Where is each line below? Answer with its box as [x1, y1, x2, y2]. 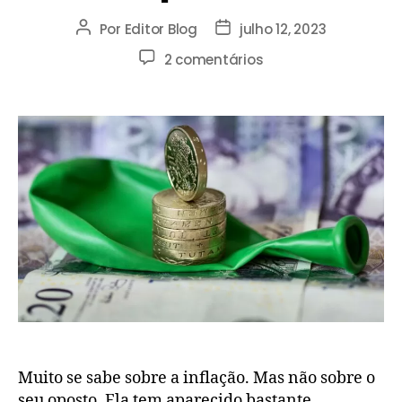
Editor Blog [124, 20, 197, 39]
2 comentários [163, 50, 264, 70]
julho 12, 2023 [239, 20, 327, 39]
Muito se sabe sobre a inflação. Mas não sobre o [18, 367, 375, 389]
